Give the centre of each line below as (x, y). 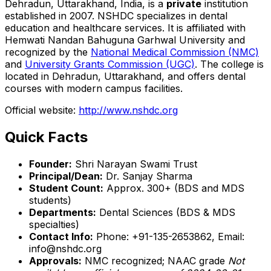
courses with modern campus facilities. (94, 88)
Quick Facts (46, 137)
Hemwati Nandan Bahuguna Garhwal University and (125, 40)
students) (50, 200)
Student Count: (66, 188)
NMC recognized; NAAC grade (155, 260)
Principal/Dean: (66, 176)
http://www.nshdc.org (128, 110)
